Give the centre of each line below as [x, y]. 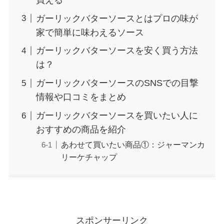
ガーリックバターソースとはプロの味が [117, 18]
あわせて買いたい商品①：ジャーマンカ [133, 145]
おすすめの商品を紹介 [81, 130]
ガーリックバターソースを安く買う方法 [117, 51]
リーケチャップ [89, 157]
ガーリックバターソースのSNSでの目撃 [117, 83]
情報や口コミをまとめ [81, 97]
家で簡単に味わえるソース [90, 32]
